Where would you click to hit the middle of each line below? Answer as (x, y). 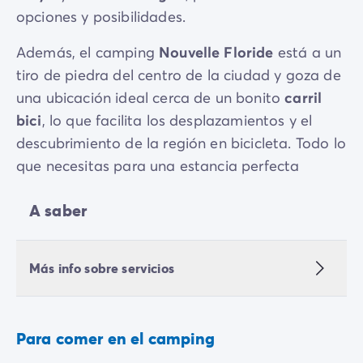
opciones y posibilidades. (101, 17)
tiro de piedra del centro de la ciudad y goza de (179, 75)
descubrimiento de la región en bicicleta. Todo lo (181, 143)
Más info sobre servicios (102, 268)
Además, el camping (88, 52)
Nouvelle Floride (216, 52)
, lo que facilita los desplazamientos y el (177, 120)
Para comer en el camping (115, 339)
